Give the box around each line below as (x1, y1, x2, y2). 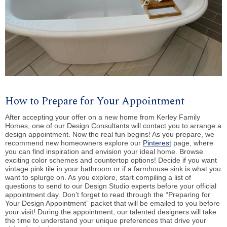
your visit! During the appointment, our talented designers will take (5, 208, 216, 216)
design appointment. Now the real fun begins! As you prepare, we (5, 130, 214, 139)
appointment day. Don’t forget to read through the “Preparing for (5, 191, 210, 199)
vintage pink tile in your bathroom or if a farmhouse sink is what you (5, 165, 221, 173)
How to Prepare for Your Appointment (5, 93, 187, 109)
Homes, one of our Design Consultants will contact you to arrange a (5, 122, 221, 130)
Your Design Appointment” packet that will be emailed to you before (5, 199, 220, 208)
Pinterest (143, 139, 171, 147)
